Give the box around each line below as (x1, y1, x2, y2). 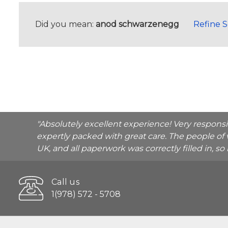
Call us (51, 177, 79, 187)
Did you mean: (35, 19, 96, 30)
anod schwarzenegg (96, 19, 179, 30)
